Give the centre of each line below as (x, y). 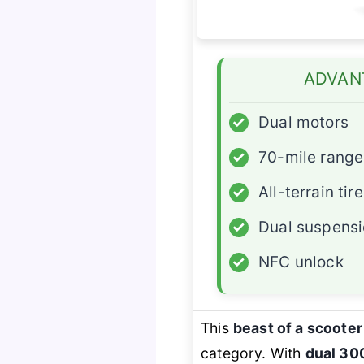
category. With (253, 353)
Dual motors (303, 123)
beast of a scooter (297, 328)
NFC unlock (301, 262)
